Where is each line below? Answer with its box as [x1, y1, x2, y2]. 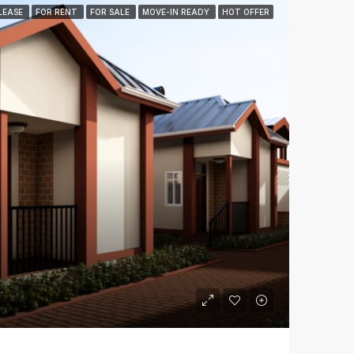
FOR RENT [36, 6, 80, 17]
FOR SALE [90, 6, 132, 17]
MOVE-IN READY [142, 6, 212, 17]
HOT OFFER [222, 6, 269, 17]
